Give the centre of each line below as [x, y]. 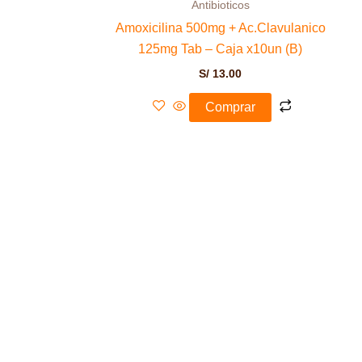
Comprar [230, 107]
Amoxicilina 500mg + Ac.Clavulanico [220, 27]
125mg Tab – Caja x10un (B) [220, 48]
